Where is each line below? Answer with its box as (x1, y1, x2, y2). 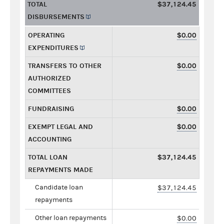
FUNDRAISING (28, 104, 74, 113)
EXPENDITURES (28, 43, 78, 52)
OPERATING (28, 30, 64, 39)
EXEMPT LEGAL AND (28, 122, 93, 131)
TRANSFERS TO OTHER (28, 61, 101, 70)
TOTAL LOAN (28, 152, 67, 161)
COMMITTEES (28, 86, 71, 95)
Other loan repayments (35, 213, 106, 222)
